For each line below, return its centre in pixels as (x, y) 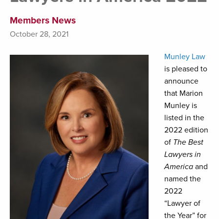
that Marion (184, 94)
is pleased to (186, 69)
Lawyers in (183, 155)
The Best (188, 142)
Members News (43, 21)
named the (183, 179)
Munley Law (185, 57)
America (180, 167)
